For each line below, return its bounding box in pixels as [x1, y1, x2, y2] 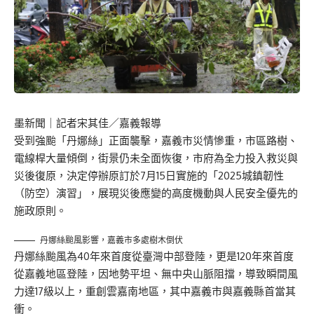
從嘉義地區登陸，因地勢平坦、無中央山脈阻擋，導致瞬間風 [14, 266, 298, 280]
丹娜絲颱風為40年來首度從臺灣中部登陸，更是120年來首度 [14, 249, 294, 263]
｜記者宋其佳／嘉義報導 [46, 116, 161, 130]
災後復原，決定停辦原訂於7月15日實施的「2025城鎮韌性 [14, 168, 284, 182]
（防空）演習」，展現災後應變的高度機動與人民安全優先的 [14, 186, 298, 200]
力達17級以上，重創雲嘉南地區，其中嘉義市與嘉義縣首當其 [14, 284, 296, 298]
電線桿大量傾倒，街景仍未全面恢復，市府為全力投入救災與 [14, 151, 298, 165]
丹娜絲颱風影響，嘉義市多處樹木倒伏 [40, 234, 183, 245]
